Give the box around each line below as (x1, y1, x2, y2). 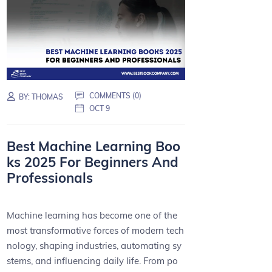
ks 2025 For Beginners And (7, 154, 179, 171)
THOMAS (32, 92, 64, 102)
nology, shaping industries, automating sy (7, 239, 182, 251)
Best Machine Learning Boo (7, 138, 181, 155)
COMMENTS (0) (89, 91, 142, 101)
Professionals (7, 169, 93, 187)
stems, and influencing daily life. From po (7, 254, 178, 267)
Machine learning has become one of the (7, 209, 178, 221)
